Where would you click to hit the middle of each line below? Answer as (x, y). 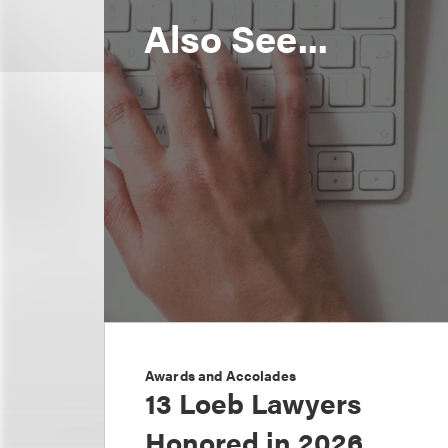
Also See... (236, 37)
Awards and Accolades (220, 375)
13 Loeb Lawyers (253, 402)
